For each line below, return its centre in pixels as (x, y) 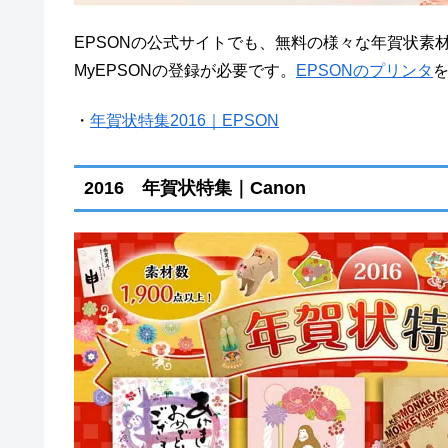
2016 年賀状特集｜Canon (195, 188)
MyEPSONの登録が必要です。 (185, 70)
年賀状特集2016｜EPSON (184, 121)
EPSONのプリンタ (364, 70)
